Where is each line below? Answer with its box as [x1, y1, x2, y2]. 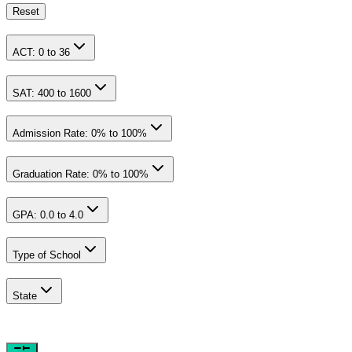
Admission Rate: [13, 127, 88, 140]
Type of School [13, 249, 81, 262]
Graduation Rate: [13, 167, 90, 180]
